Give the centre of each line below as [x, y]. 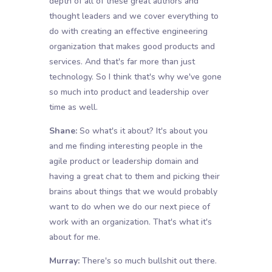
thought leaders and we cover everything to [134, 16]
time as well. [73, 107]
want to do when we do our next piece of [129, 207]
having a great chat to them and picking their [134, 177]
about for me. [74, 237]
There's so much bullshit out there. [148, 261]
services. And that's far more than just [122, 62]
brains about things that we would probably [133, 192]
